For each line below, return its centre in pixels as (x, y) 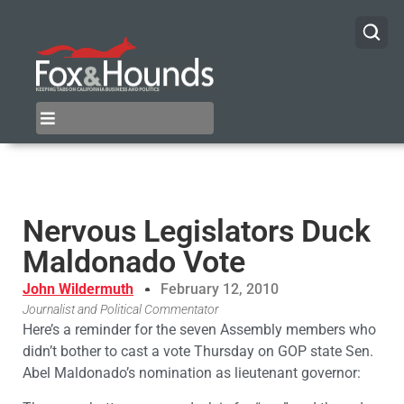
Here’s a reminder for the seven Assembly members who (199, 330)
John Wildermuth (78, 289)
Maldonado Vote (134, 262)
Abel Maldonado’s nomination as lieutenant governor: (192, 373)
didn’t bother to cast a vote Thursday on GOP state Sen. (198, 352)
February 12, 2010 (220, 289)
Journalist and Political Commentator (121, 310)
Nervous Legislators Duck (197, 231)
